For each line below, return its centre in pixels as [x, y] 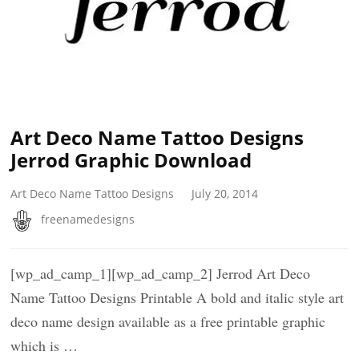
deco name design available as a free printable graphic [168, 322]
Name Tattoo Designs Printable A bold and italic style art [177, 298]
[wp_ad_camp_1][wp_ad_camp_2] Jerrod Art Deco [161, 274]
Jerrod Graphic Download [131, 160]
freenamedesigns [88, 219]
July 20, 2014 [225, 193]
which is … [44, 346]
